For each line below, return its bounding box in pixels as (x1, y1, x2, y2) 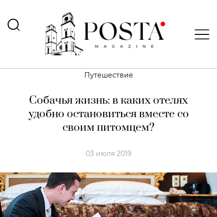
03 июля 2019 (85, 149, 132, 158)
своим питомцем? (62, 121, 155, 135)
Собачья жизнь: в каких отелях (29, 93, 188, 108)
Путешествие (84, 71, 133, 79)
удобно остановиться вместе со (28, 107, 189, 121)
